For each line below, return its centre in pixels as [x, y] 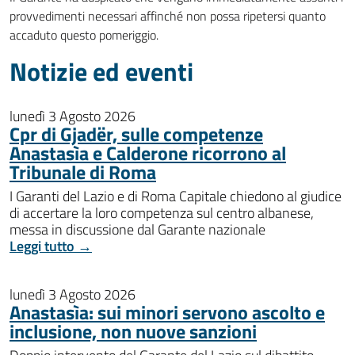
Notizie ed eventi [101, 71]
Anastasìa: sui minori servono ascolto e [167, 312]
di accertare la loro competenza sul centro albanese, [162, 213]
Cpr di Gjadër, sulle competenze [136, 134]
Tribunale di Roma [83, 172]
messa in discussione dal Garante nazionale [137, 229]
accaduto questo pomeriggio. [86, 35]
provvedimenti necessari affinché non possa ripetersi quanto [168, 16]
